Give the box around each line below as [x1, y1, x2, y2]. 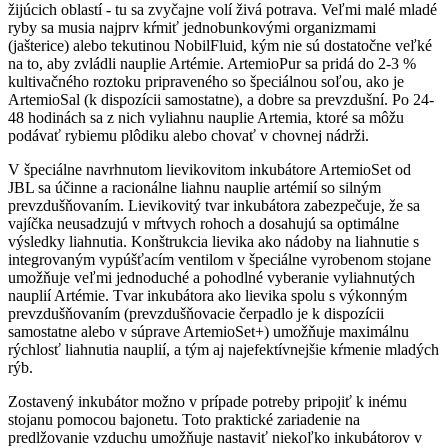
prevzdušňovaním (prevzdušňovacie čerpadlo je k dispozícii [8, 304, 384, 322]
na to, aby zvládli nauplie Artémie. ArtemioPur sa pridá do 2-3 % [8, 54, 416, 72]
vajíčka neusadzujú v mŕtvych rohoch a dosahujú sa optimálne [8, 214, 399, 232]
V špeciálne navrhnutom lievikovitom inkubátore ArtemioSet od [8, 160, 411, 178]
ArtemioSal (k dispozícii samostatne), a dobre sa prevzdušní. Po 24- [8, 90, 434, 108]
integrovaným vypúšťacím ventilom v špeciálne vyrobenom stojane [8, 250, 431, 268]
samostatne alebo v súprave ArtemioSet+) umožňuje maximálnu [8, 322, 409, 340]
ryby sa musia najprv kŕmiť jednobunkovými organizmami [8, 18, 376, 36]
